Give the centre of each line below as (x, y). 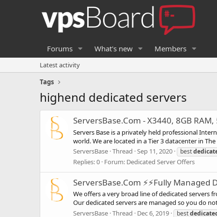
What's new (113, 48)
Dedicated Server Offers (161, 162)
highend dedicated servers (113, 97)
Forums (60, 48)
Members (170, 48)
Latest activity (60, 65)
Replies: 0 (86, 162)
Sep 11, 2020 (155, 151)
